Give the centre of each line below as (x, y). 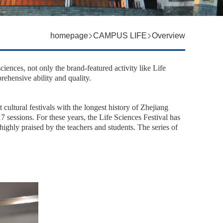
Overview (168, 36)
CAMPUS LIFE (120, 36)
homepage (69, 36)
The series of (158, 127)
